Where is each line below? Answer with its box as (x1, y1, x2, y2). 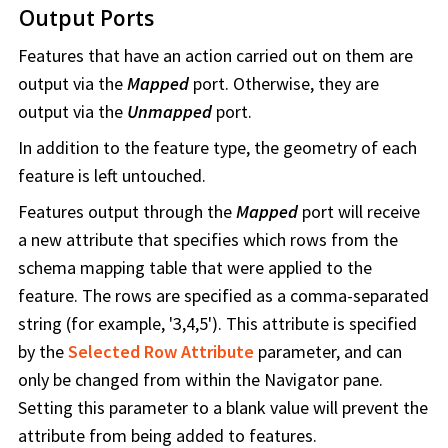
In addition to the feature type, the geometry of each (18, 136, 417, 160)
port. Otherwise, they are (189, 72, 379, 96)
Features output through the (18, 200, 236, 224)
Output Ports (19, 4, 154, 33)
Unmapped (127, 100, 212, 124)
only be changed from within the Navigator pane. (18, 368, 383, 392)
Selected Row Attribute (68, 340, 254, 364)
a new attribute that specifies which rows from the (18, 228, 398, 252)
